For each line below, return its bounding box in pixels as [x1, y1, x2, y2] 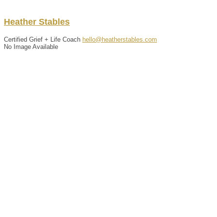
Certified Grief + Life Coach [4, 35, 80, 43]
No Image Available [4, 43, 58, 50]
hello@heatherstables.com [82, 35, 157, 43]
